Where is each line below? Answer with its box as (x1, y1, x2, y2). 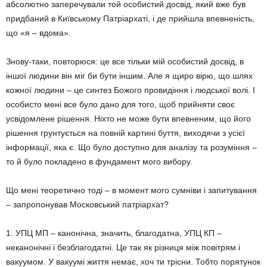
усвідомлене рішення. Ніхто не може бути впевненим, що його (6, 114, 251, 123)
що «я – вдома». (6, 28, 71, 38)
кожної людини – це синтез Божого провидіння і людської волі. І (6, 85, 255, 95)
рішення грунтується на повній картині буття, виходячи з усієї (6, 128, 245, 138)
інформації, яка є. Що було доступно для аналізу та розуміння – (6, 142, 257, 152)
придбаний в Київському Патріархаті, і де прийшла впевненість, (6, 14, 254, 23)
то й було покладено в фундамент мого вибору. (6, 157, 193, 166)
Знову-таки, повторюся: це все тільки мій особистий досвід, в (6, 57, 244, 66)
